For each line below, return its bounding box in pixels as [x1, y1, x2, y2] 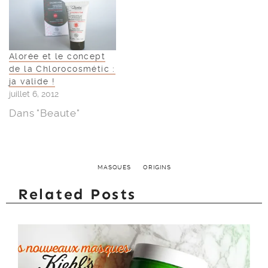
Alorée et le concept [9, 51, 105, 62]
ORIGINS [142, 164, 171, 171]
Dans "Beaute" [9, 107, 81, 120]
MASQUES [97, 164, 131, 171]
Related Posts [18, 185, 136, 204]
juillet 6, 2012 [9, 89, 59, 99]
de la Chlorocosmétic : [9, 64, 115, 74]
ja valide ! [9, 77, 56, 87]
